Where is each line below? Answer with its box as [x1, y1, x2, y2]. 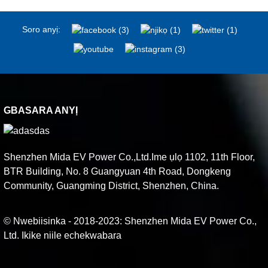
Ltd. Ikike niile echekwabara [4, 230, 122, 241]
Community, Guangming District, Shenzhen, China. [4, 181, 220, 191]
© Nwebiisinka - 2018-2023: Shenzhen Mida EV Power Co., [4, 216, 257, 227]
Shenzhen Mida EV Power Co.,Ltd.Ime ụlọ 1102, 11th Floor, [4, 152, 255, 163]
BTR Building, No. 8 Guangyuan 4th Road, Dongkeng [4, 166, 232, 177]
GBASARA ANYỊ [4, 105, 78, 115]
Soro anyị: [22, 25, 60, 34]
